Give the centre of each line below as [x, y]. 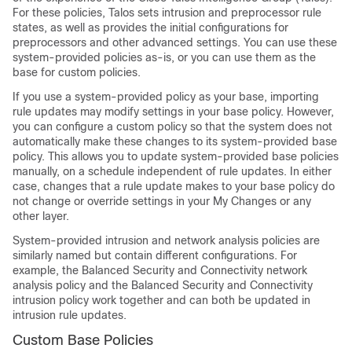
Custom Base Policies [83, 340]
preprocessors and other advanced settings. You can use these [175, 42]
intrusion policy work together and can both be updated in [161, 300]
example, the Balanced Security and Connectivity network [160, 270]
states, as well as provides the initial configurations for [150, 27]
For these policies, [60, 13]
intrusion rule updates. [70, 315]
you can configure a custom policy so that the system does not [172, 126]
